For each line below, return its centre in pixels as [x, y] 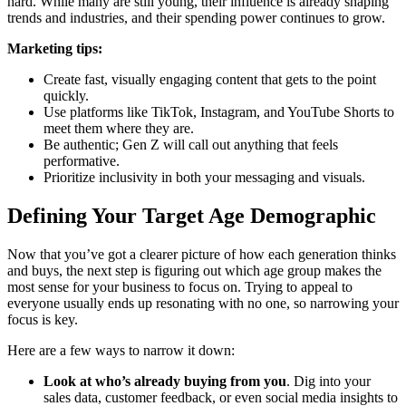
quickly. [66, 96]
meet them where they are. [119, 129]
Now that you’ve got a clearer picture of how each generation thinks [202, 254]
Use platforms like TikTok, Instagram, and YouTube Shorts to [219, 112]
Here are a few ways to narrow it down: [121, 350]
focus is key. [43, 319]
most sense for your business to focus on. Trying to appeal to [180, 287]
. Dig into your [329, 381]
